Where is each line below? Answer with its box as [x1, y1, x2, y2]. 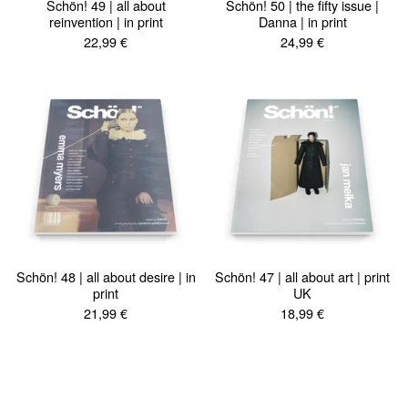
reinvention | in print [48, 11, 163, 31]
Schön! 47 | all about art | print [215, 266, 390, 286]
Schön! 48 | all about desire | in [15, 266, 196, 286]
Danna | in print [258, 11, 347, 31]
